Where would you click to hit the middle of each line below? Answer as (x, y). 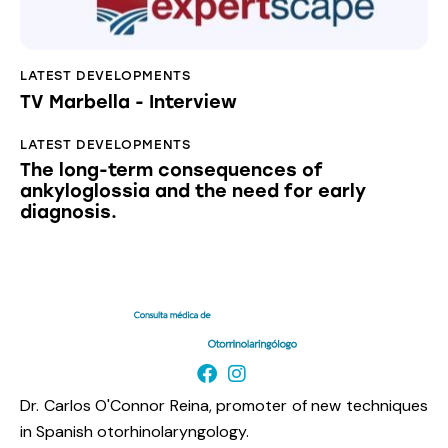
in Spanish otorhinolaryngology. (134, 432)
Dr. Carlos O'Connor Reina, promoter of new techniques (224, 406)
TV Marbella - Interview (128, 101)
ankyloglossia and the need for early (193, 191)
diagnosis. (68, 212)
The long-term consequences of (171, 170)
